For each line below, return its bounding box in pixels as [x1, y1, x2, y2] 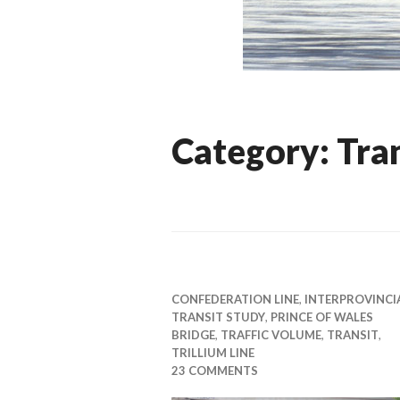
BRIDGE [171, 328, 215, 342]
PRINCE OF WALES [271, 310, 373, 324]
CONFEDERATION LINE [171, 292, 299, 306]
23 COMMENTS [171, 363, 258, 378]
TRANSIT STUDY [171, 310, 265, 324]
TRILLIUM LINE [171, 346, 254, 360]
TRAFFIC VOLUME [221, 328, 321, 342]
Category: [171, 130, 337, 171]
